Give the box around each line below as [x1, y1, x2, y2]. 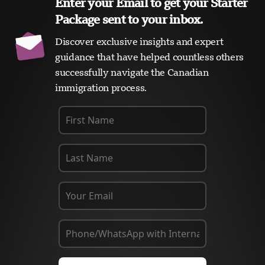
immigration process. [55, 81, 147, 94]
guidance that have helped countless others [55, 50, 244, 63]
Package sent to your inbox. [55, 11, 203, 27]
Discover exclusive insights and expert [55, 35, 224, 48]
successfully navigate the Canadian [55, 66, 209, 79]
